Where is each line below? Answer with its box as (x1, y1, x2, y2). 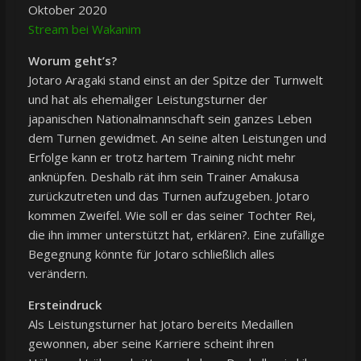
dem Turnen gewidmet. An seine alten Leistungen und (27, 129, 326, 146)
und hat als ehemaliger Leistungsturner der (27, 90, 268, 107)
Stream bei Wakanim (27, 20, 141, 37)
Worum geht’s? (27, 52, 117, 68)
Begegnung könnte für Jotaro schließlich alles (27, 245, 275, 262)
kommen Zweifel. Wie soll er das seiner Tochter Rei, (27, 206, 316, 223)
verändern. (27, 264, 88, 281)
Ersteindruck (27, 296, 102, 313)
